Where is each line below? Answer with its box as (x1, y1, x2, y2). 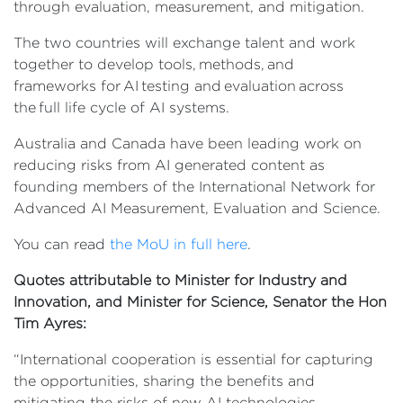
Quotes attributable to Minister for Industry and (13, 273, 347, 288)
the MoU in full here (110, 237, 247, 252)
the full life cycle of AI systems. (13, 100, 229, 115)
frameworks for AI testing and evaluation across (13, 78, 344, 94)
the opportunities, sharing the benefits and (13, 373, 315, 389)
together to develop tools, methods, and (13, 57, 294, 72)
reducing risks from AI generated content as (13, 157, 325, 173)
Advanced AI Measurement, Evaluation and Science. (13, 201, 381, 216)
